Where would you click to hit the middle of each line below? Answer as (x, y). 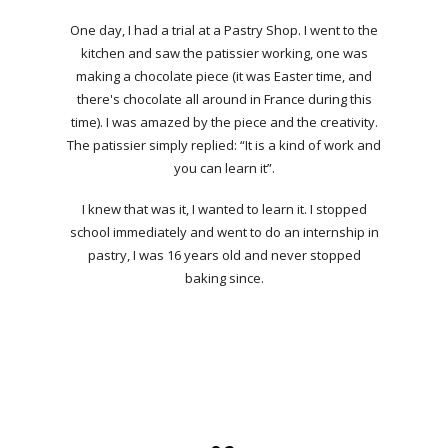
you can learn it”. (224, 168)
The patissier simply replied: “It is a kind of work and (224, 145)
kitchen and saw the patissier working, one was (224, 53)
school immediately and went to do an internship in (224, 231)
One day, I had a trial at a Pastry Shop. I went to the (224, 30)
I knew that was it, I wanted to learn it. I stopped (224, 208)
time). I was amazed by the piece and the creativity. (224, 122)
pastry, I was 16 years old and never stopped (224, 254)
